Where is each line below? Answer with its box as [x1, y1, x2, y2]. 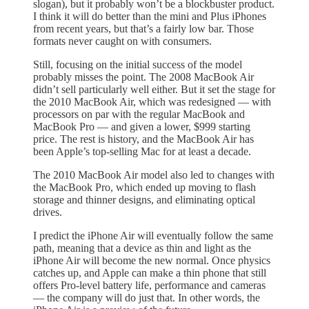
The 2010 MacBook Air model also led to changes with [33, 169, 275, 181]
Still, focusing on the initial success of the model [33, 59, 242, 71]
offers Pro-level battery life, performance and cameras [33, 279, 266, 292]
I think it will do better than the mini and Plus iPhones [33, 10, 266, 23]
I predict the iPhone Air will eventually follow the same [33, 230, 273, 242]
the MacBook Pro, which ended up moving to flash [33, 181, 256, 194]
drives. [33, 206, 62, 219]
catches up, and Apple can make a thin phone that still [33, 267, 266, 279]
